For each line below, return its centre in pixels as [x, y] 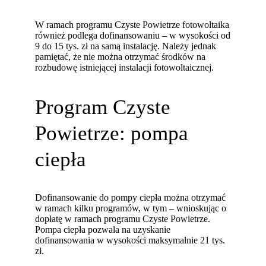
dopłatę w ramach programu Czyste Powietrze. [123, 219]
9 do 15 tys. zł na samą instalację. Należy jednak [126, 46]
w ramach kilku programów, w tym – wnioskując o [131, 208]
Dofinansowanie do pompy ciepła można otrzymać [131, 198]
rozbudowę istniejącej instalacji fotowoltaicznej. [125, 68]
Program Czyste [103, 107]
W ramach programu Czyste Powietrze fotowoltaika [132, 25]
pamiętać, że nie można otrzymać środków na [121, 57]
